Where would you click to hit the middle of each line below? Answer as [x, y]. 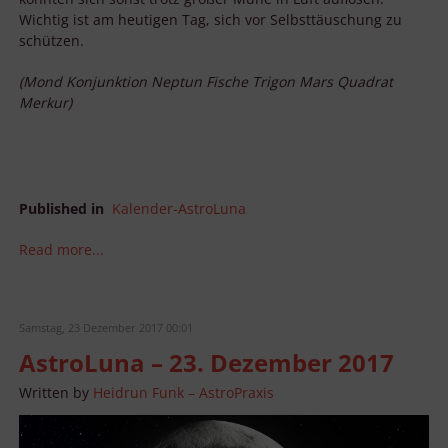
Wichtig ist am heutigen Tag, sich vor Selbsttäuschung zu [210, 19]
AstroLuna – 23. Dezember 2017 [206, 362]
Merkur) [45, 102]
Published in [61, 208]
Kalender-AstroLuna [179, 208]
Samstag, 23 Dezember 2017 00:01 [106, 327]
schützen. [51, 40]
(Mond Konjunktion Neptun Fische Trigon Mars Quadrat [206, 81]
